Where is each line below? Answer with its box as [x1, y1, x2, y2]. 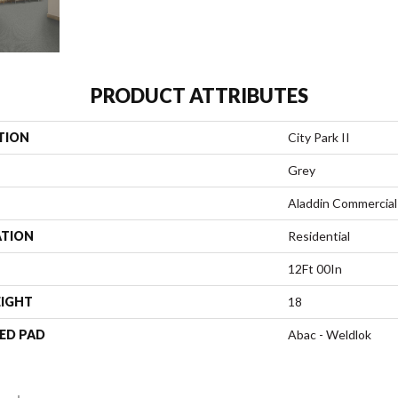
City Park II [288, 130, 350, 145]
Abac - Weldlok [288, 327, 371, 342]
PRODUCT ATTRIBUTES [90, 84, 308, 107]
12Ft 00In [288, 261, 342, 276]
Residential [288, 228, 350, 243]
